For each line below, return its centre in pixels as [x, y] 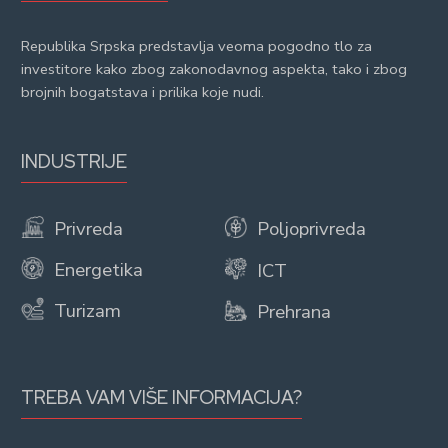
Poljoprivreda [308, 228]
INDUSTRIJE [73, 162]
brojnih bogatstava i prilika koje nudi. [142, 91]
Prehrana [291, 311]
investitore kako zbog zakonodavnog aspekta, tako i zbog [213, 68]
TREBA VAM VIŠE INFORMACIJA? [161, 397]
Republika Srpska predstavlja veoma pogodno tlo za [196, 45]
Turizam [84, 311]
